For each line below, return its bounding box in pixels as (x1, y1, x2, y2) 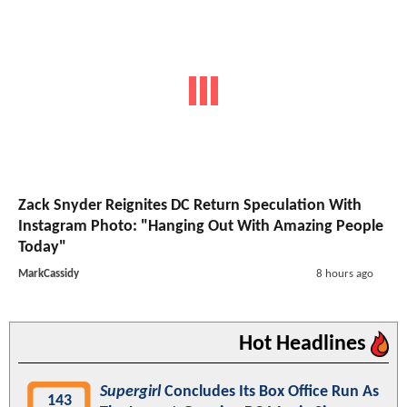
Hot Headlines (239, 333, 371, 356)
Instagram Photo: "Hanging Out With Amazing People (18, 218, 383, 236)
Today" (18, 239, 66, 257)
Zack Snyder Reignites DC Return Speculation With (18, 197, 362, 215)
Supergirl (100, 383, 161, 402)
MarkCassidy (18, 268, 79, 281)
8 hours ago (315, 268, 373, 281)
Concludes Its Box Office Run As (161, 383, 379, 402)
